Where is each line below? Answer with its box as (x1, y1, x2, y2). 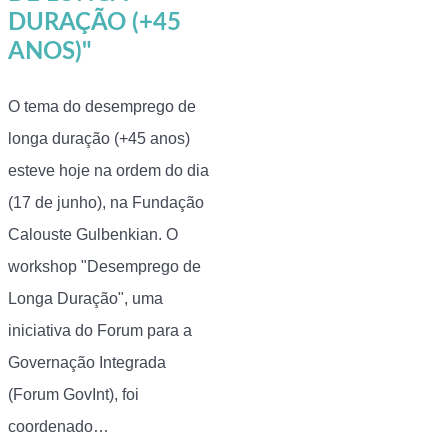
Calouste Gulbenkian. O (8, 226, 178, 243)
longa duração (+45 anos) (8, 130, 190, 147)
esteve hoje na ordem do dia (8, 162, 209, 179)
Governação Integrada (8, 354, 166, 371)
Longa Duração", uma (8, 290, 163, 307)
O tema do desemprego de (8, 98, 196, 115)
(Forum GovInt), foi (8, 386, 139, 403)
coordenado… (8, 418, 109, 435)
